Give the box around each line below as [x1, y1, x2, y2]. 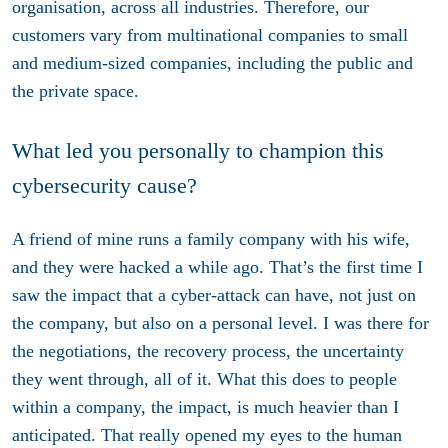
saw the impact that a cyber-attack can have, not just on [12, 285, 416, 306]
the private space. [12, 80, 144, 101]
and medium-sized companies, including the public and [12, 52, 413, 73]
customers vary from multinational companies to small [12, 24, 408, 45]
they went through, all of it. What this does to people [12, 369, 397, 390]
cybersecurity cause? [12, 172, 197, 198]
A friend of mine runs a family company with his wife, [12, 229, 410, 250]
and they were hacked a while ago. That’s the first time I [12, 257, 423, 278]
